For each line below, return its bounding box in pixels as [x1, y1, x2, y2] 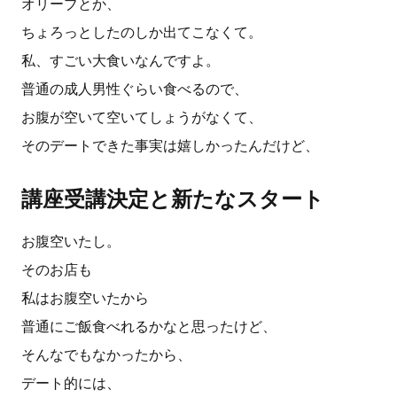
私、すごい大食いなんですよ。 [21, 52, 220, 69]
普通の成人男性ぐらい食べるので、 [21, 81, 248, 97]
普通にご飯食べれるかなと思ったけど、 [21, 318, 276, 335]
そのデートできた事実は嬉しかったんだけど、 [21, 137, 319, 154]
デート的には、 [21, 375, 121, 392]
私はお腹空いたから [21, 290, 149, 307]
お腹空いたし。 [21, 233, 121, 250]
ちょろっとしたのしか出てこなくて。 [21, 24, 262, 41]
